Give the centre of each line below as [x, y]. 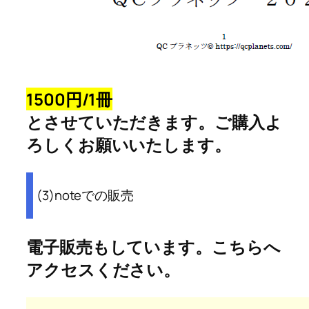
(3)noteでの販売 [85, 196]
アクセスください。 [103, 269]
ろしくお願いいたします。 [129, 144]
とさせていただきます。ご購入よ [154, 121]
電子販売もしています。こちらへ [153, 246]
